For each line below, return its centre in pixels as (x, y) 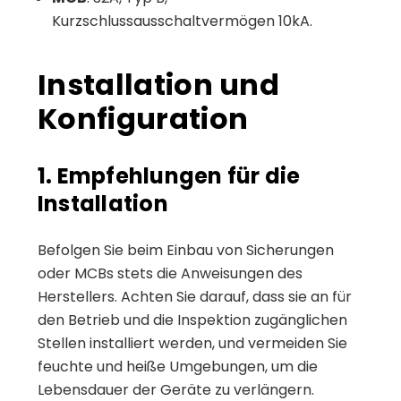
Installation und (159, 84)
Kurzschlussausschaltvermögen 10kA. (182, 21)
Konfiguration (143, 118)
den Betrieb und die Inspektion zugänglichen (192, 320)
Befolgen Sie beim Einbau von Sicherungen (186, 250)
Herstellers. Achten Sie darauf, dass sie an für (195, 296)
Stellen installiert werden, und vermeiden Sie (192, 343)
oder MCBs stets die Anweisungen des (170, 273)
